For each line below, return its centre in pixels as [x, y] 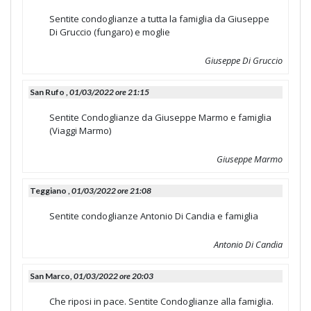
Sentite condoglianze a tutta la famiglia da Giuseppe [159, 18]
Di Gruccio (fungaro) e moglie [110, 32]
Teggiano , [51, 190]
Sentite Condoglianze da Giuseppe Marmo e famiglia [160, 117]
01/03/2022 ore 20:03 [114, 276]
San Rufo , [50, 92]
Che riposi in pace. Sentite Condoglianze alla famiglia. [161, 301]
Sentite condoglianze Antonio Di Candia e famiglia [154, 216]
